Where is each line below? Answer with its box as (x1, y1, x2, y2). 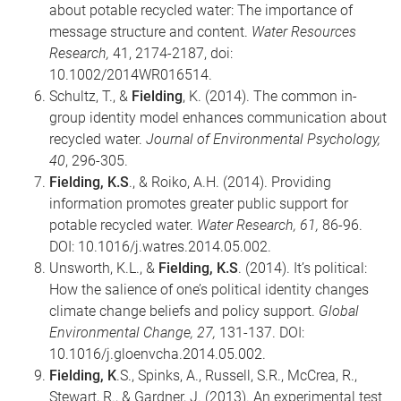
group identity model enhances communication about (49, 108, 387, 126)
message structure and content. (49, 22, 252, 40)
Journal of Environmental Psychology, (146, 130, 380, 148)
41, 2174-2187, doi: (113, 44, 233, 62)
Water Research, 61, (197, 216, 322, 234)
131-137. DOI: (219, 323, 304, 341)
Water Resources (252, 22, 356, 40)
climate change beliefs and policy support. (49, 302, 319, 320)
